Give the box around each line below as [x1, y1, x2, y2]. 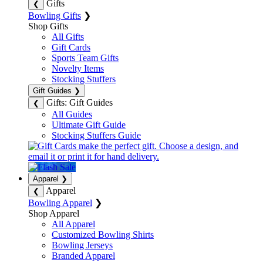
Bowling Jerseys [52, 240, 113, 250]
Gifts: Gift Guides [46, 97, 113, 107]
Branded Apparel [52, 250, 115, 261]
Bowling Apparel [28, 197, 92, 208]
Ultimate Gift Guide [52, 119, 126, 130]
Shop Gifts [28, 21, 68, 31]
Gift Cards [52, 42, 90, 52]
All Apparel [52, 218, 95, 229]
